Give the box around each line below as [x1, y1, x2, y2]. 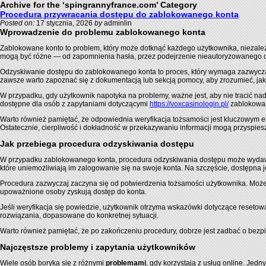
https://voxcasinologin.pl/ [150, 100, 229, 108]
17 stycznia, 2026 [34, 19, 94, 27]
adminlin [102, 19, 132, 27]
